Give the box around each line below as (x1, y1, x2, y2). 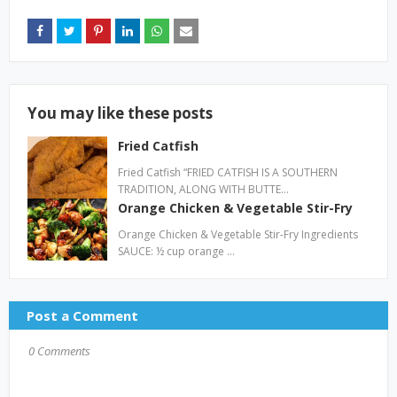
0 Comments (28, 343, 90, 360)
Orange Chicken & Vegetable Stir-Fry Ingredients (118, 227, 358, 243)
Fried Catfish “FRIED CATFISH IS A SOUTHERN (118, 165, 338, 181)
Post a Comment (27, 307, 138, 325)
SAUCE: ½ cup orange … (118, 244, 235, 260)
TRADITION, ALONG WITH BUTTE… (118, 182, 289, 198)
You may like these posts (27, 103, 213, 124)
